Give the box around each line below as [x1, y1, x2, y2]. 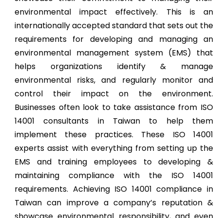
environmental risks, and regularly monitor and [15, 74, 213, 86]
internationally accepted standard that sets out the [15, 19, 213, 31]
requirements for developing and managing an [15, 33, 213, 45]
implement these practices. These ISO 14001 [15, 128, 213, 140]
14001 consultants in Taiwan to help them [15, 115, 213, 127]
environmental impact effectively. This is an [15, 6, 213, 18]
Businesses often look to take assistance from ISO [15, 101, 213, 113]
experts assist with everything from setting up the [15, 142, 213, 154]
